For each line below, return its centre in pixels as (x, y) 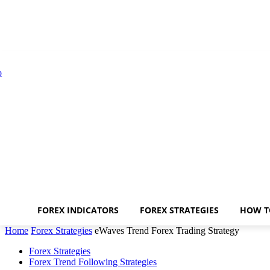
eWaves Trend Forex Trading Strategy (167, 231)
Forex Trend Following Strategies (93, 262)
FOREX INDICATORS (78, 210)
